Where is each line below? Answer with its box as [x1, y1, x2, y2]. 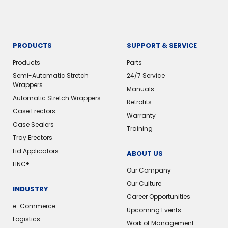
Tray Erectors [13, 133, 52, 142]
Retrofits [126, 98, 152, 107]
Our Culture [126, 179, 161, 188]
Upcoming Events [126, 206, 181, 215]
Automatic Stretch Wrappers [13, 94, 101, 103]
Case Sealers [13, 120, 54, 129]
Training [126, 124, 153, 133]
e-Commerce [13, 202, 55, 211]
